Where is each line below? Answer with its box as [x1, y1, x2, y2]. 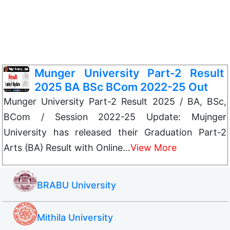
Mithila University [37, 212, 113, 223]
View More [130, 142, 177, 153]
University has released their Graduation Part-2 [4, 127, 226, 138]
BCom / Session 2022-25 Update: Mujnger [4, 111, 226, 122]
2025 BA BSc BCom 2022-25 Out [34, 80, 208, 93]
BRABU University [37, 180, 116, 190]
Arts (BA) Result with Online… [4, 142, 130, 153]
